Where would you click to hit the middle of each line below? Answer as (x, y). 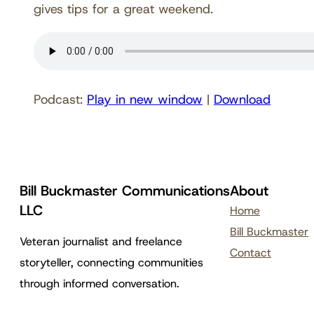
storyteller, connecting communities (111, 262)
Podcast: (60, 99)
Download (242, 99)
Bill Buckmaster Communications (125, 190)
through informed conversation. (100, 283)
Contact (251, 252)
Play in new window (145, 99)
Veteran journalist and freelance (101, 241)
